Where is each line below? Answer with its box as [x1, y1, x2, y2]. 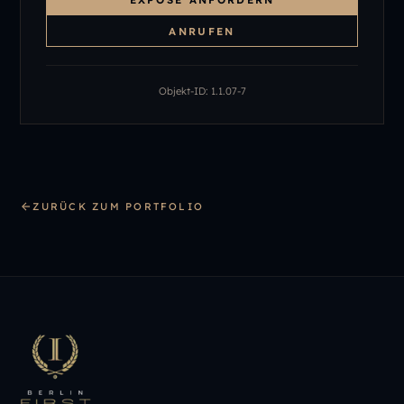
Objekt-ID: [158, 85, 211, 98]
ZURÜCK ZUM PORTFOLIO [32, 200, 205, 214]
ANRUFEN [169, 23, 235, 38]
